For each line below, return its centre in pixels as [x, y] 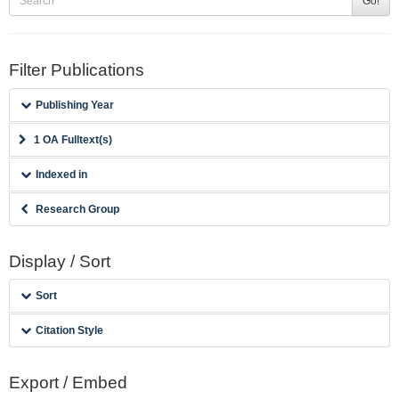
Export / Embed [68, 383]
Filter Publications [77, 69]
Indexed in [62, 174]
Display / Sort [60, 261]
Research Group [78, 209]
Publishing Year [75, 105]
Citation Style [70, 330]
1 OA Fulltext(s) [73, 139]
